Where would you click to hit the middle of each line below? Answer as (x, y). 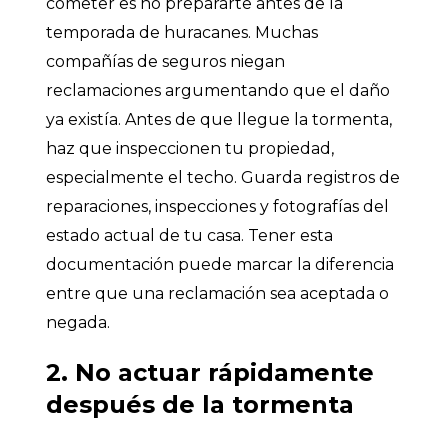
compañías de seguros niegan (165, 61)
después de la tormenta (200, 404)
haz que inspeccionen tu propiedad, (190, 148)
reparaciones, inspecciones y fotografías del (217, 206)
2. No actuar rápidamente (210, 372)
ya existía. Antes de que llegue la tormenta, (219, 119)
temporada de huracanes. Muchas (182, 32)
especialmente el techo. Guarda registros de (223, 177)
